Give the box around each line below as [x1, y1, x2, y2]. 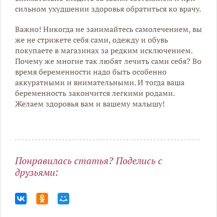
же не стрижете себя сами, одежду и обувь [15, 34, 168, 45]
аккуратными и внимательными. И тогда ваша [15, 77, 185, 88]
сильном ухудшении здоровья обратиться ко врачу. [15, 3, 201, 14]
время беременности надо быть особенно [15, 66, 167, 77]
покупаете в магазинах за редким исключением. [15, 45, 192, 56]
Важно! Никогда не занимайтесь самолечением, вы [15, 23, 202, 34]
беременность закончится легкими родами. [15, 87, 174, 98]
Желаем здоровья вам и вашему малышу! [15, 98, 165, 109]
